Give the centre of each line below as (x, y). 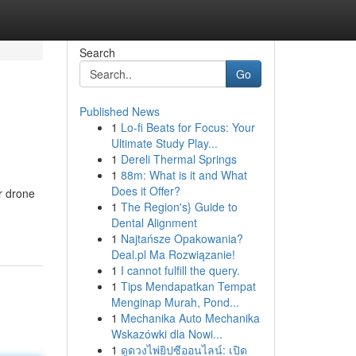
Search (97, 52)
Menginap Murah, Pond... (175, 302)
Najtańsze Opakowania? (182, 238)
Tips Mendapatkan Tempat (188, 286)
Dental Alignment (154, 222)
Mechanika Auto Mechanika (190, 318)
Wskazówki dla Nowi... (166, 334)
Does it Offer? (145, 191)
